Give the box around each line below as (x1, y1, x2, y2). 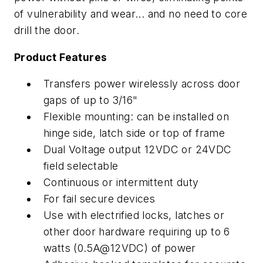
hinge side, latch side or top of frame (43, 127, 225, 140)
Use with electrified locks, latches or (43, 209, 225, 222)
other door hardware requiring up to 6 (43, 225, 230, 238)
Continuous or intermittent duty (43, 176, 199, 189)
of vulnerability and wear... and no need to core (14, 7, 248, 20)
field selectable (43, 160, 119, 173)
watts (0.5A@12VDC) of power (43, 242, 196, 255)
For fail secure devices (43, 193, 156, 205)
